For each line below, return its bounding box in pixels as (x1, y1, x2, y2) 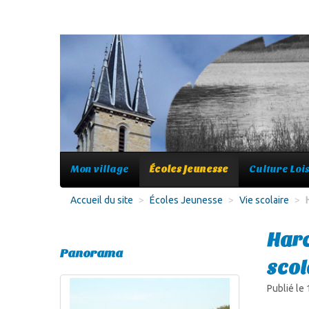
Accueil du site (70, 195, 133, 206)
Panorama (60, 246, 123, 261)
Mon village (71, 163, 129, 175)
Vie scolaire (239, 195, 289, 206)
